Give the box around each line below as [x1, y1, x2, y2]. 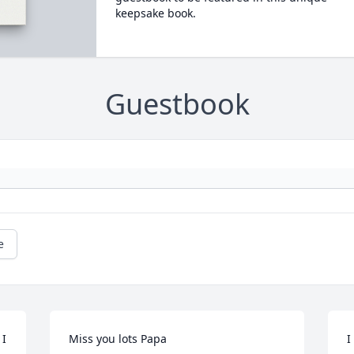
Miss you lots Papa [69, 331, 168, 347]
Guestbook [104, 85, 250, 124]
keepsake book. [115, 6, 196, 21]
